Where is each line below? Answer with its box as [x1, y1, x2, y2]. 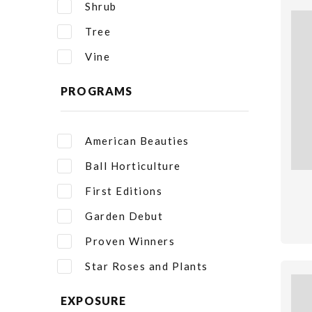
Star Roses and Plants [85, 260, 208, 272]
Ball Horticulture [85, 159, 181, 172]
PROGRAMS [61, 84, 133, 97]
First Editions [85, 185, 162, 197]
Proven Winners [85, 235, 175, 247]
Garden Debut [85, 210, 163, 222]
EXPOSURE [61, 294, 127, 307]
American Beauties [85, 134, 189, 147]
